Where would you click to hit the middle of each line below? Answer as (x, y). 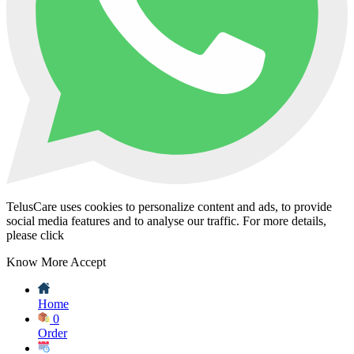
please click (35, 235)
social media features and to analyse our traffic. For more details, (166, 221)
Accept (88, 262)
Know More (37, 262)
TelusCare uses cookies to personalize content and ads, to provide (169, 207)
